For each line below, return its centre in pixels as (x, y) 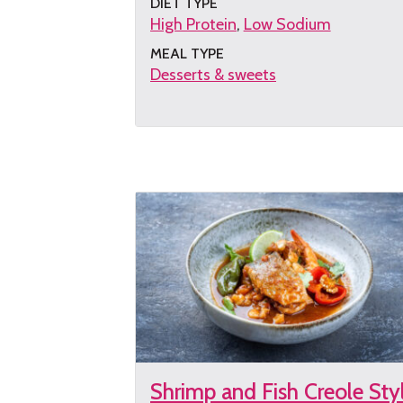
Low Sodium (287, 25)
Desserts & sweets (213, 75)
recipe (170, 171)
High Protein (193, 25)
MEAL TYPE (187, 54)
